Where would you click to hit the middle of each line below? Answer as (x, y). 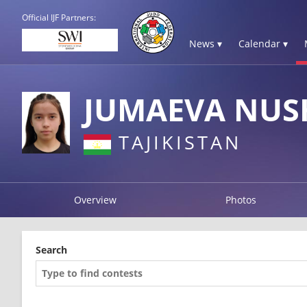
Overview (95, 199)
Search (51, 249)
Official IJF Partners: (59, 17)
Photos (241, 199)
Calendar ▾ (263, 44)
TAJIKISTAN (176, 142)
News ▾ (206, 44)
